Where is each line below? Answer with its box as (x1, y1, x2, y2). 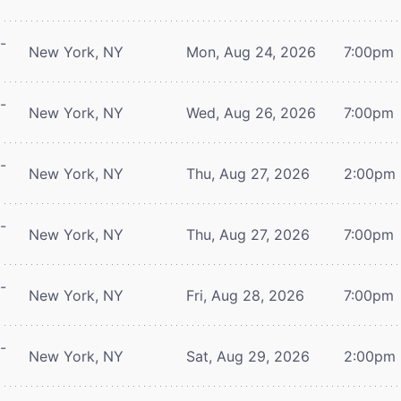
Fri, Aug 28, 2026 (186, 286, 304, 304)
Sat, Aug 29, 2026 (186, 346, 310, 365)
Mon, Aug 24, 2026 (186, 42, 316, 61)
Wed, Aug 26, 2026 (186, 103, 316, 122)
